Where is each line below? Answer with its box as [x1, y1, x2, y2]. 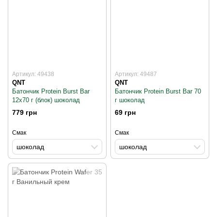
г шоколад [115, 96, 145, 104]
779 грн [12, 108, 37, 116]
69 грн [115, 108, 136, 116]
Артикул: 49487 [115, 71, 157, 78]
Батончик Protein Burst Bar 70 [115, 88, 201, 95]
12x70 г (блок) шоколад [12, 96, 80, 104]
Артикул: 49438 [12, 71, 54, 78]
